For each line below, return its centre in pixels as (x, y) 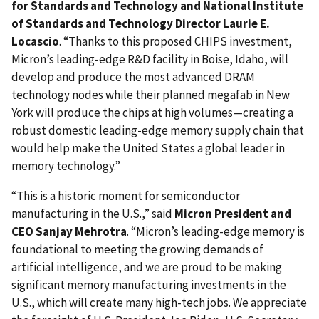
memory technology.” (66, 166)
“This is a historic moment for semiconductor (126, 195)
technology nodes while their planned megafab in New (151, 94)
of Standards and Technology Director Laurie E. (141, 23)
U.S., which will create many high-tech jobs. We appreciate (159, 302)
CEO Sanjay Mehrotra (69, 231)
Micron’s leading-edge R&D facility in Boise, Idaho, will (150, 59)
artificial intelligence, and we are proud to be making (147, 267)
